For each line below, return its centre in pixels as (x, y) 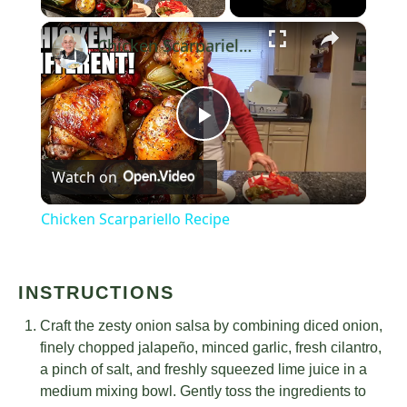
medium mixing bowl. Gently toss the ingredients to (203, 392)
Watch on (84, 178)
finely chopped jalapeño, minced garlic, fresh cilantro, (211, 348)
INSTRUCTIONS (96, 293)
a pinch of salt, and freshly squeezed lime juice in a (203, 370)
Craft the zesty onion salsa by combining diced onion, (211, 326)
